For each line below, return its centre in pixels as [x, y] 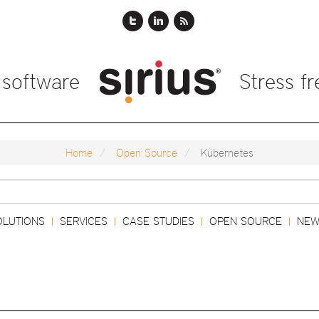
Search [175, 185]
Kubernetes [225, 153]
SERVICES [83, 221]
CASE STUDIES [158, 221]
